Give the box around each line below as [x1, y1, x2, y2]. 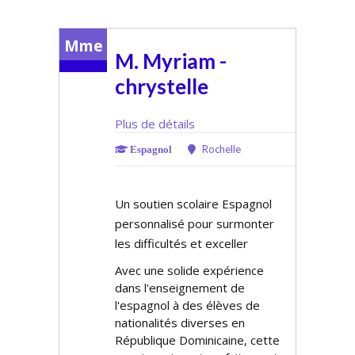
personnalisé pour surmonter [115, 216, 274, 231]
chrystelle [115, 74, 208, 99]
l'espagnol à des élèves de [115, 297, 260, 313]
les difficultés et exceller [115, 235, 248, 251]
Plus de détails [115, 116, 195, 132]
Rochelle [200, 143, 241, 155]
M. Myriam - [115, 48, 227, 74]
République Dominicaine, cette [115, 332, 280, 348]
